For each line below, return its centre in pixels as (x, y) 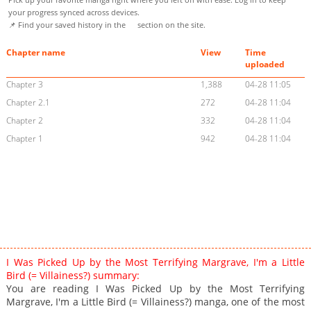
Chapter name (35, 53)
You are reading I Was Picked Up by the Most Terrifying (155, 289)
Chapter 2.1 (28, 103)
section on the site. (170, 25)
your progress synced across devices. (74, 12)
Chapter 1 (24, 139)
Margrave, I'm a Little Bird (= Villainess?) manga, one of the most (155, 302)
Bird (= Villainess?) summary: (73, 276)
